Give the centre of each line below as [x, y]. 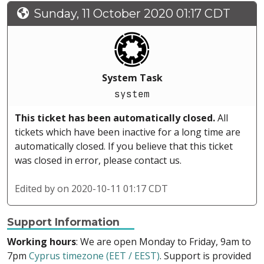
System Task [132, 78]
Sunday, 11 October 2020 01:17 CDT [132, 14]
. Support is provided [205, 256]
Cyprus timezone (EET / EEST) [94, 256]
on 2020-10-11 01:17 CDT [113, 189]
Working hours [42, 242]
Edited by [36, 189]
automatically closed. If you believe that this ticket [124, 146]
